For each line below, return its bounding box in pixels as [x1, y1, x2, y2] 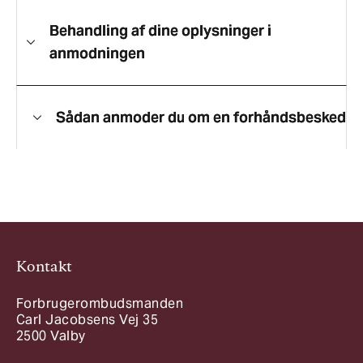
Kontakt [16, 258, 73, 275]
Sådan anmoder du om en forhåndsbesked [56, 108, 346, 127]
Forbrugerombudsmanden [16, 295, 184, 313]
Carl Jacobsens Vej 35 [16, 311, 159, 329]
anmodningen [49, 44, 145, 63]
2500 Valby [16, 327, 86, 345]
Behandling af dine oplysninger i [49, 21, 271, 41]
